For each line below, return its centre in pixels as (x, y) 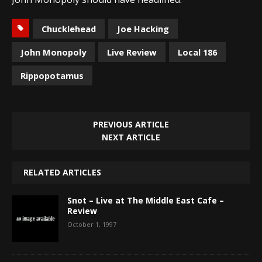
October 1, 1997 (92, 224)
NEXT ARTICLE (131, 137)
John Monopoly (53, 52)
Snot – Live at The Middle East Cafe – (146, 200)
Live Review (132, 52)
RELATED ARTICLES (62, 172)
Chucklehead (69, 28)
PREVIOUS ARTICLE (131, 124)
